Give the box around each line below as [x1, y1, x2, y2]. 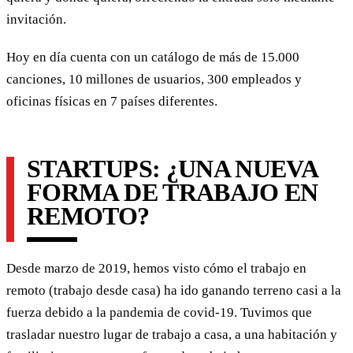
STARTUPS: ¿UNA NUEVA [27, 154, 318, 184]
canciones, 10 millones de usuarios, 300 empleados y [6, 72, 302, 87]
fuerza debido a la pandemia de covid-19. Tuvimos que [6, 305, 312, 321]
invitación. [6, 12, 66, 28]
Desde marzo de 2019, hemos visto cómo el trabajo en [6, 261, 307, 277]
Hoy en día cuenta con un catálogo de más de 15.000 [6, 50, 299, 65]
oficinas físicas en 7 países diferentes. [6, 94, 217, 110]
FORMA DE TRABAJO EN [27, 178, 318, 207]
